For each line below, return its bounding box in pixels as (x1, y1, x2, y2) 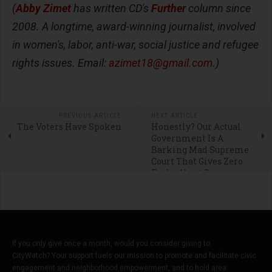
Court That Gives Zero (151, 155, 243, 167)
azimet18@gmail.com (109, 56, 212, 69)
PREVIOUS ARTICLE (58, 111, 121, 120)
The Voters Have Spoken (16, 120, 121, 132)
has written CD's (71, 1, 151, 15)
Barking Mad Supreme (151, 143, 249, 155)
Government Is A (151, 132, 223, 144)
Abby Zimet (16, 1, 71, 15)
